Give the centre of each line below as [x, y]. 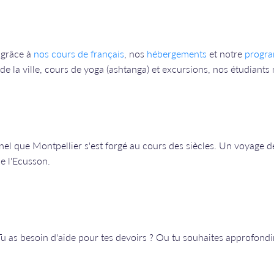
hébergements [177, 54]
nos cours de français [79, 54]
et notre [226, 54]
